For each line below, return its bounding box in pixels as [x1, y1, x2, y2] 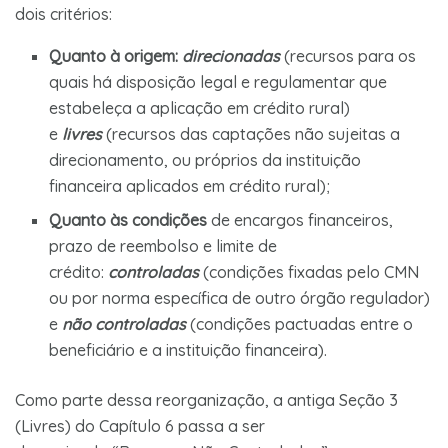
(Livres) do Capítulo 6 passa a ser [15, 415, 265, 436]
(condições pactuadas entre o [186, 313, 414, 334]
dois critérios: [15, 3, 112, 24]
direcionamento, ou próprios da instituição [49, 149, 362, 170]
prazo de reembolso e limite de [49, 235, 278, 256]
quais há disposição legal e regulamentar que [49, 71, 388, 92]
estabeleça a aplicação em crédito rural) [49, 97, 351, 118]
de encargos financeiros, [207, 209, 394, 230]
